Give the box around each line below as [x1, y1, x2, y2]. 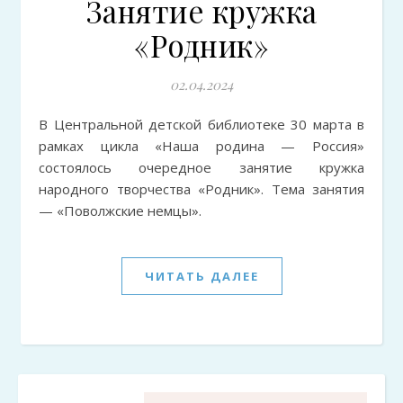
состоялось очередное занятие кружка [39, 157, 364, 176]
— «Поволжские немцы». [39, 201, 201, 219]
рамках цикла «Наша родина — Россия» [39, 136, 364, 155]
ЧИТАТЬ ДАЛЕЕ [144, 267, 259, 284]
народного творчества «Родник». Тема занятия [39, 179, 364, 198]
